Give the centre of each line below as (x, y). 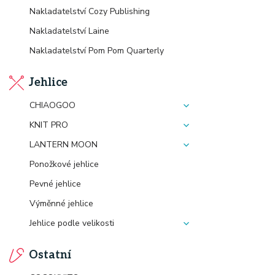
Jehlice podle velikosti (72, 223)
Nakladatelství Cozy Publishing (90, 11)
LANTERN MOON (64, 145)
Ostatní (50, 255)
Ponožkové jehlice (64, 164)
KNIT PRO (49, 125)
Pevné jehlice (55, 184)
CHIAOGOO (52, 105)
